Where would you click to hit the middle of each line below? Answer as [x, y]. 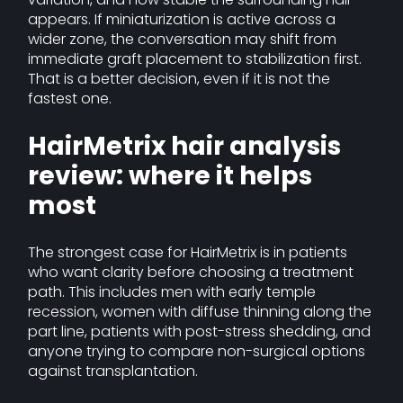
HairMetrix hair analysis [185, 146]
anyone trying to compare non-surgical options [197, 351]
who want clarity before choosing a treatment [191, 272]
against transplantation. [113, 371]
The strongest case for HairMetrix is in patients [188, 252]
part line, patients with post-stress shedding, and [200, 331]
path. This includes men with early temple [172, 292]
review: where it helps [170, 176]
